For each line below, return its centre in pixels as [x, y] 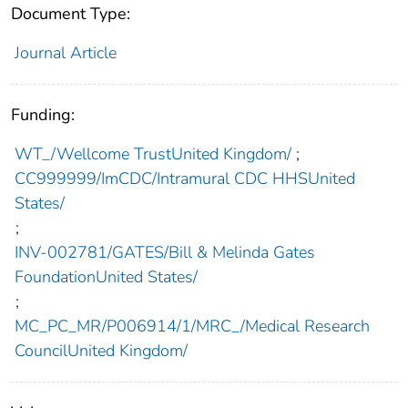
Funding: [43, 115]
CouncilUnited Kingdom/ [101, 351]
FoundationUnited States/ [106, 277]
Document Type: [71, 14]
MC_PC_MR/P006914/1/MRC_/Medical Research [192, 326]
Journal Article [65, 53]
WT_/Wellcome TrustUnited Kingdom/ [153, 154]
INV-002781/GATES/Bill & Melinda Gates [164, 253]
